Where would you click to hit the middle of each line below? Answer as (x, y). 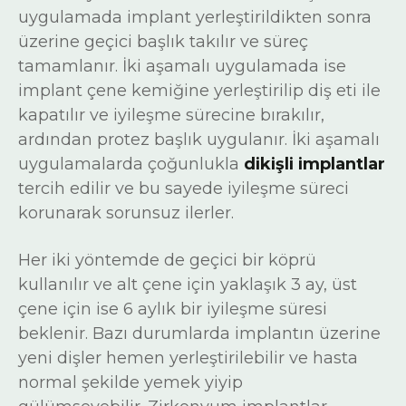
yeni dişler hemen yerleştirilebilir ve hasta (188, 358)
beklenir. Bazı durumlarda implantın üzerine (199, 333)
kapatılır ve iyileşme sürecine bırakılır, (171, 115)
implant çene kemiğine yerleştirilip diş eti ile (199, 91)
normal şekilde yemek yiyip (130, 382)
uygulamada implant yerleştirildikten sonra (195, 17)
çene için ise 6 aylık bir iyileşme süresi (173, 309)
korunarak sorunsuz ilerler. (126, 213)
